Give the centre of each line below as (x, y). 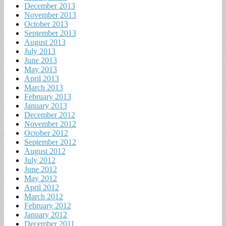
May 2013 (41, 69)
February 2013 (48, 96)
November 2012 (50, 124)
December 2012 (50, 115)
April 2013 (42, 78)
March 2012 (44, 196)
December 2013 (50, 6)
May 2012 (41, 178)
